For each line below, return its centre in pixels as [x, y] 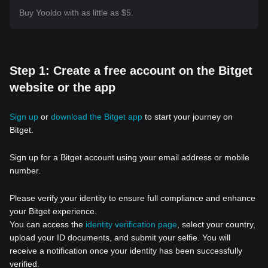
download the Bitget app [97, 117]
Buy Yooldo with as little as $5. [76, 13]
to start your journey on [188, 117]
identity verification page [131, 224]
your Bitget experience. [53, 211]
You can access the [48, 224]
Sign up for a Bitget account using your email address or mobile [130, 157]
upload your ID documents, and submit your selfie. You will [120, 237]
